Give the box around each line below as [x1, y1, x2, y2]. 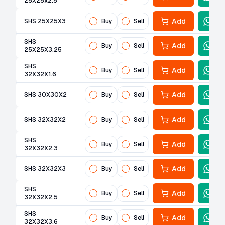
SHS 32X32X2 [24, 116, 66, 123]
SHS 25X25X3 [24, 18, 66, 25]
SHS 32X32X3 [24, 165, 66, 172]
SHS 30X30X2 [24, 91, 67, 98]
